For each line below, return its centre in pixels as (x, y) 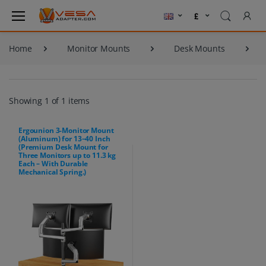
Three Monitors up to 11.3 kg (67, 156)
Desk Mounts (199, 49)
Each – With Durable (53, 164)
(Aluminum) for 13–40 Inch (64, 139)
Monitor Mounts (99, 49)
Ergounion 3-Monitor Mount (66, 131)
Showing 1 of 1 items (50, 101)
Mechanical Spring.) (53, 172)
